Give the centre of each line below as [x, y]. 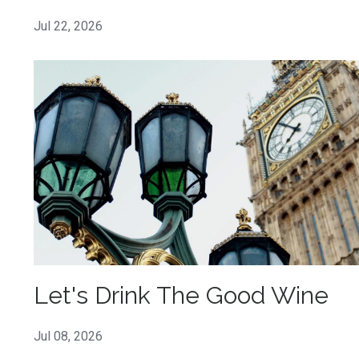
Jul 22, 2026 [68, 26]
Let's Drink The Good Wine [181, 295]
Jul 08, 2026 [68, 336]
